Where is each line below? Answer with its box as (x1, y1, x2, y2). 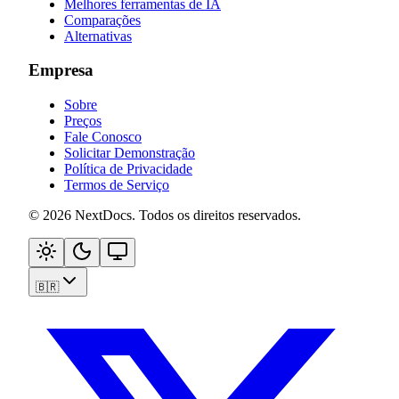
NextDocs (75, 208, 132, 223)
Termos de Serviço (64, 177, 169, 192)
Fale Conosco (64, 129, 142, 144)
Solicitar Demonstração (64, 145, 195, 160)
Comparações (64, 12, 141, 28)
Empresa (28, 61, 94, 80)
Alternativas (64, 28, 132, 44)
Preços (64, 113, 102, 128)
